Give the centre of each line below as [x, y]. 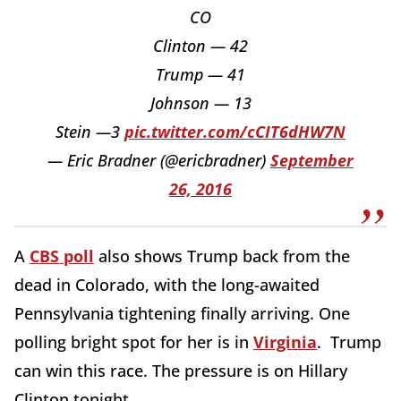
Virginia [285, 342]
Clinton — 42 [200, 46]
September [312, 161]
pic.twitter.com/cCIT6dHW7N [235, 132]
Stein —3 [90, 132]
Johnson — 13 [200, 103]
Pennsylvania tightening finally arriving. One [182, 314]
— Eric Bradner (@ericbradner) [159, 161]
